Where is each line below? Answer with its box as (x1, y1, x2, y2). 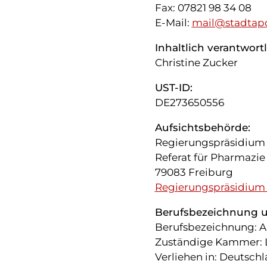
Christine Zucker (154, 57, 238, 69)
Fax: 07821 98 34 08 (154, 2, 252, 14)
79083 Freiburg (154, 166, 233, 179)
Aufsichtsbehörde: (154, 122, 250, 134)
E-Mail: (154, 17, 192, 29)
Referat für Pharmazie (154, 151, 265, 164)
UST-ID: (154, 82, 193, 94)
